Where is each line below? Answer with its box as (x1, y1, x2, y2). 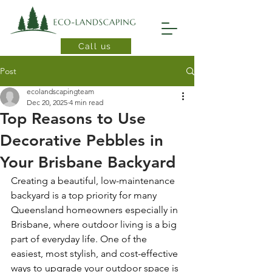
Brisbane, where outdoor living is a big (11, 219, 179, 230)
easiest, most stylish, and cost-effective (11, 248, 180, 259)
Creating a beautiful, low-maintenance (11, 175, 177, 186)
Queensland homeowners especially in (11, 204, 180, 216)
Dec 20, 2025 (27, 98, 67, 107)
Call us (78, 41, 112, 51)
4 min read (69, 98, 103, 107)
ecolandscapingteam (27, 87, 94, 96)
